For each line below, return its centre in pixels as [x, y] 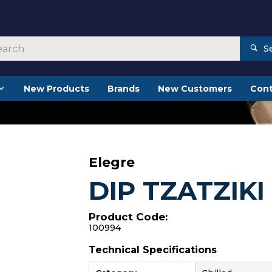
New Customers [195, 89]
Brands [123, 89]
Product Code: [128, 217]
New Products [56, 89]
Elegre [112, 162]
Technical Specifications [153, 250]
